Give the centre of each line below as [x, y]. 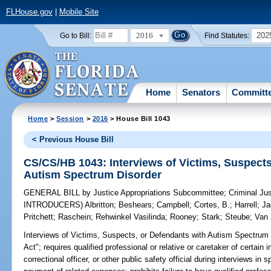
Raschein [75, 217]
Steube [238, 217]
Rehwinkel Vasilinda [131, 217]
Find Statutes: [227, 35]
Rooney [184, 217]
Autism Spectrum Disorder [93, 175]
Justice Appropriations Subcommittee [158, 193]
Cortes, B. [212, 205]
